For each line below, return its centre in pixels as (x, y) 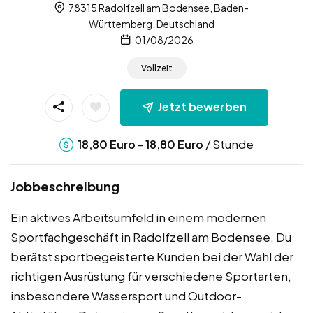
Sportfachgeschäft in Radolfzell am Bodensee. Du (151, 236)
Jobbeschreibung (65, 186)
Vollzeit (156, 68)
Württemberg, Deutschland (151, 23)
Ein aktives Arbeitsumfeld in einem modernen (138, 217)
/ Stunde (228, 144)
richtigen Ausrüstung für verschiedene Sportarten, (151, 276)
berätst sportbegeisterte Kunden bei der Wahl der (152, 256)
